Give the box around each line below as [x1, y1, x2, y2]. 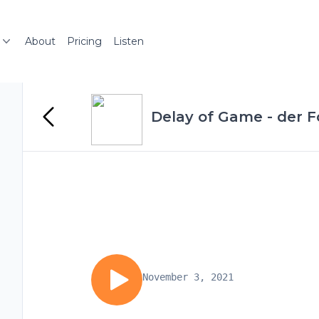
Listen [113, 35, 144, 48]
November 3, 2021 [142, 271, 234, 283]
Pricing [67, 35, 102, 48]
